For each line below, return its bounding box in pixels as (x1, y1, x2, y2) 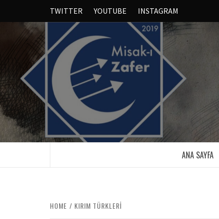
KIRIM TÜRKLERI (74, 200, 122, 211)
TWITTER (50, 6, 83, 16)
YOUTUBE (94, 6, 127, 16)
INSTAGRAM (138, 6, 178, 16)
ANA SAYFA (181, 149, 214, 161)
